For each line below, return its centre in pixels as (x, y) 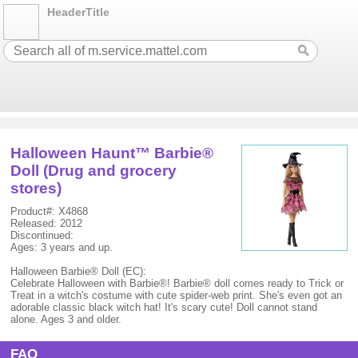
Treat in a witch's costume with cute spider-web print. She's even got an (177, 295)
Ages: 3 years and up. (62, 247)
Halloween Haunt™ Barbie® (112, 153)
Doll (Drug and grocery (94, 171)
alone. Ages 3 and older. (66, 319)
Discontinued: (42, 235)
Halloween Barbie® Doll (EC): (79, 271)
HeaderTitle (79, 12)
